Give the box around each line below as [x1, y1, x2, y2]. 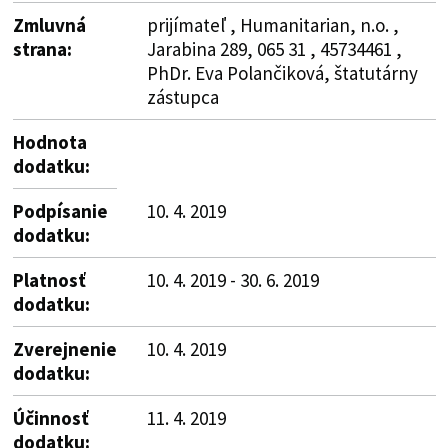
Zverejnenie [12, 336, 117, 361]
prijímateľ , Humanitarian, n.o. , [146, 12, 399, 37]
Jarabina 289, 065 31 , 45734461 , [146, 36, 402, 61]
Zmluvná [12, 12, 86, 37]
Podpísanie [12, 198, 108, 223]
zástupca [146, 84, 219, 109]
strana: [12, 36, 72, 61]
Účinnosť [12, 405, 89, 430]
